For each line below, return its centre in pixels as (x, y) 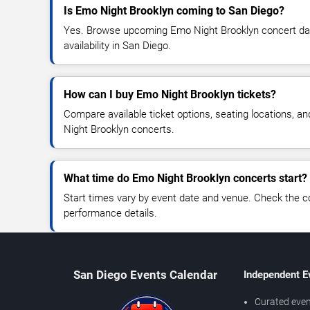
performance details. (110, 213)
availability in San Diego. (117, 46)
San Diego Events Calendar (145, 275)
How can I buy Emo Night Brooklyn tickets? (170, 95)
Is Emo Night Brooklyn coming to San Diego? (174, 11)
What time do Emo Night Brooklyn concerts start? (185, 179)
